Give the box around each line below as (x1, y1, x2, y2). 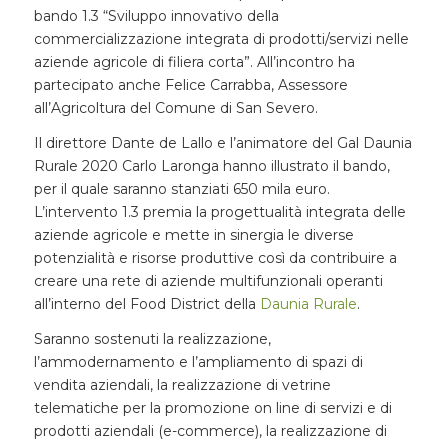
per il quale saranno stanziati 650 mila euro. (33, 179, 330, 198)
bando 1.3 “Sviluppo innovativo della (33, 6, 279, 25)
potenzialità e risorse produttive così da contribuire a (33, 248, 397, 267)
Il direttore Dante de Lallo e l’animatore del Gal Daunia (33, 133, 412, 152)
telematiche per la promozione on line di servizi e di (33, 398, 392, 417)
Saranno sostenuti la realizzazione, (33, 329, 271, 348)
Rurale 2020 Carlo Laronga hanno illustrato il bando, (33, 156, 390, 175)
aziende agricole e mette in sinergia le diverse (33, 225, 354, 244)
